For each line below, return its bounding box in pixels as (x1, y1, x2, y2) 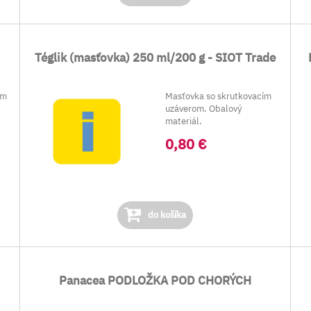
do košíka (145, 209, 186, 221)
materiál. (165, 115, 203, 127)
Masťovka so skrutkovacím (165, 90, 272, 102)
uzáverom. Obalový (165, 103, 242, 115)
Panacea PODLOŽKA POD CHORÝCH (58, 273, 251, 288)
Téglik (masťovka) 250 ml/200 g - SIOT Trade (34, 50, 276, 65)
